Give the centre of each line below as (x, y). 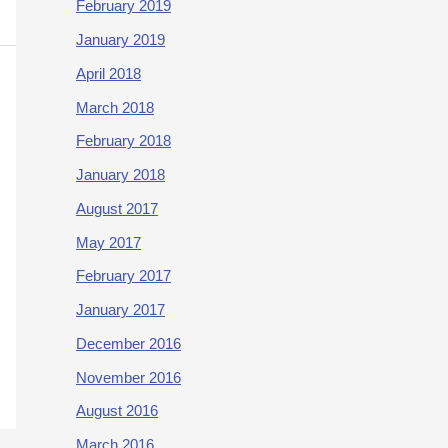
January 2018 (120, 174)
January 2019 (120, 39)
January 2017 (120, 309)
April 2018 (108, 73)
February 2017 (123, 276)
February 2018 (123, 141)
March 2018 (115, 107)
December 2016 (128, 343)
